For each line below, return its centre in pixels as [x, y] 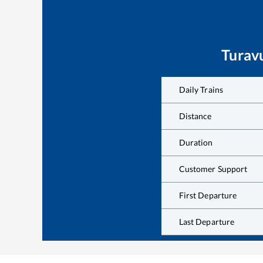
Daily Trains [201, 90]
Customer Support [213, 169]
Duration [196, 143]
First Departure [208, 195]
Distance [195, 116]
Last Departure [207, 222]
